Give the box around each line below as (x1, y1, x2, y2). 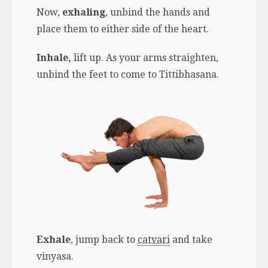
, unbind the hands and (105, 6, 210, 18)
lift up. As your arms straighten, (73, 51, 218, 63)
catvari (137, 233, 170, 245)
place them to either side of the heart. (36, 23, 209, 35)
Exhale (36, 233, 71, 245)
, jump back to (70, 233, 138, 245)
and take (169, 233, 212, 245)
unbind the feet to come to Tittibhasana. (36, 68, 219, 80)
